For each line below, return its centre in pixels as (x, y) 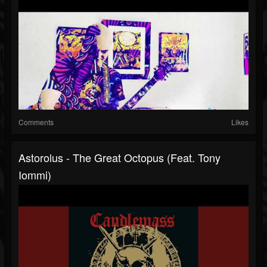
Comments (36, 122)
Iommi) (35, 175)
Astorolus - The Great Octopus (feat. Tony (119, 158)
